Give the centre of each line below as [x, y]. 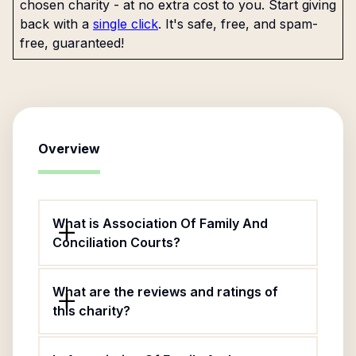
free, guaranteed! [72, 43]
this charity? [91, 311]
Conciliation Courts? [116, 242]
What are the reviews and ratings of [165, 292]
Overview [69, 149]
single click [126, 24]
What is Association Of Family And [160, 223]
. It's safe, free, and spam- [238, 24]
